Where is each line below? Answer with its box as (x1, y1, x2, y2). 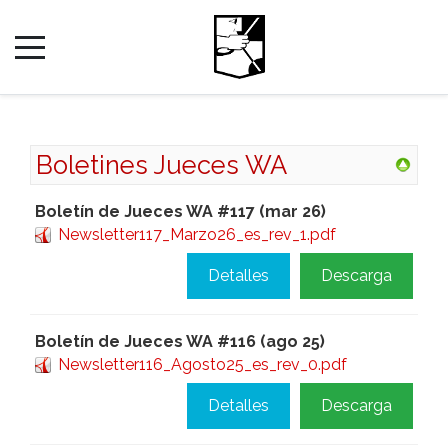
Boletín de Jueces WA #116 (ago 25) (35, 332, 325, 351)
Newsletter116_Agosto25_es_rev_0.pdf (58, 355, 347, 374)
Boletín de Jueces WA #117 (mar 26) (35, 202, 326, 221)
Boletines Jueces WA (36, 150, 287, 180)
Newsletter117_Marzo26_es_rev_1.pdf (58, 225, 336, 244)
